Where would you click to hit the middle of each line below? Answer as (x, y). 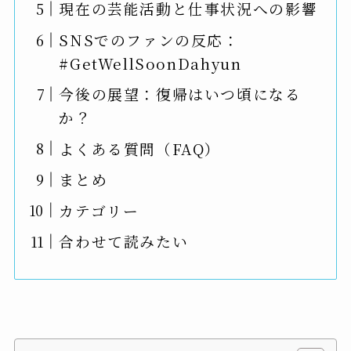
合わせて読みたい (124, 241)
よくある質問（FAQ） (140, 148)
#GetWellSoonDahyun (150, 63)
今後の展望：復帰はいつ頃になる (180, 94)
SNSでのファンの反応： (149, 39)
